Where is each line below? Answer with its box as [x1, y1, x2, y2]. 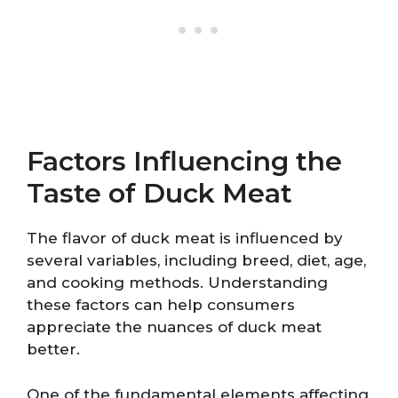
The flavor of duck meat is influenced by [27, 229, 343, 247]
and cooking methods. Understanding [27, 274, 328, 291]
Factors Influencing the [27, 145, 342, 178]
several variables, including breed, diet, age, [27, 251, 366, 269]
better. [27, 340, 80, 358]
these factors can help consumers [27, 296, 295, 314]
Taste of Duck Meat [27, 177, 292, 210]
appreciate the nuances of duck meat [27, 318, 322, 336]
